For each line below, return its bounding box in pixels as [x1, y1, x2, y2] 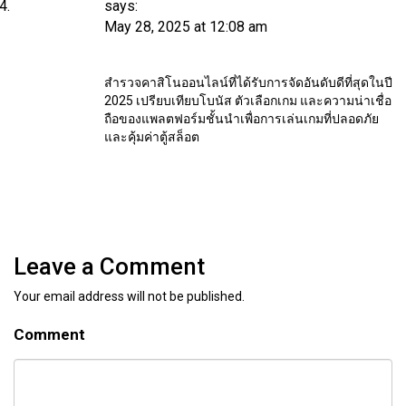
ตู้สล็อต [159, 129, 199, 144]
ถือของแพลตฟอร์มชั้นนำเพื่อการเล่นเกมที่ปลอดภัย [104, 111, 379, 126]
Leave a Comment [14, 252, 205, 280]
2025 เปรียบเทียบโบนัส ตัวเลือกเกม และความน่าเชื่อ [104, 92, 391, 108]
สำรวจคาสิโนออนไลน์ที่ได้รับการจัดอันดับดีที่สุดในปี [104, 74, 392, 90]
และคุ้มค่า [104, 129, 159, 144]
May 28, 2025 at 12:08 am [104, 17, 267, 35]
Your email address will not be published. [14, 288, 245, 304]
